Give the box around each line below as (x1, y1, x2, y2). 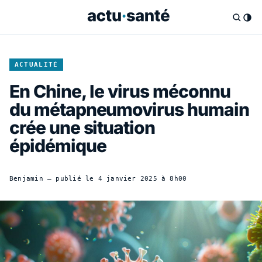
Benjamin (9, 174, 43, 182)
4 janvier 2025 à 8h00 (98, 174, 187, 182)
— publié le (43, 174, 98, 182)
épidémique (9, 135, 106, 156)
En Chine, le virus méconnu (9, 80, 230, 102)
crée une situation (9, 116, 156, 138)
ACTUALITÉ (14, 60, 58, 68)
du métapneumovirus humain (9, 98, 249, 120)
